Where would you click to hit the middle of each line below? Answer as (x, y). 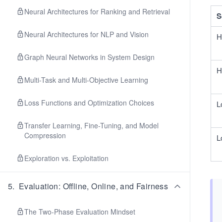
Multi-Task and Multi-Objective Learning (86, 80)
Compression (45, 135)
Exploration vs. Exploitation (66, 158)
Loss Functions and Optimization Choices (89, 103)
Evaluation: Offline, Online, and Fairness (93, 186)
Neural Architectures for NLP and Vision (86, 34)
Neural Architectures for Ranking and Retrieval (97, 11)
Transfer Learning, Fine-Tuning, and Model (91, 125)
